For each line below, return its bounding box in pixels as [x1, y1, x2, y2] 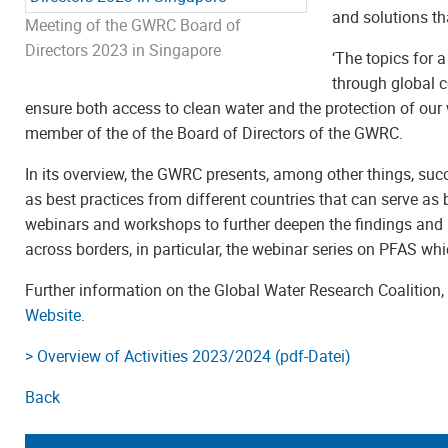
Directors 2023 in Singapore [25, 38, 221, 61]
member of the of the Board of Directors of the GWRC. [25, 121, 403, 144]
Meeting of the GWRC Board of [25, 13, 241, 36]
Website [25, 303, 81, 326]
